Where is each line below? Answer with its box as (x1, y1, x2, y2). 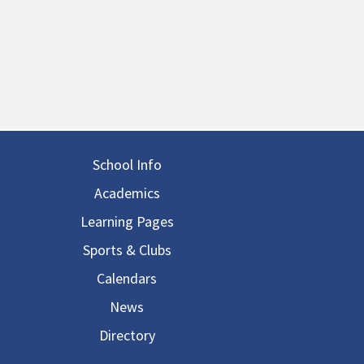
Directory (98, 326, 155, 344)
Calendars (97, 269, 157, 288)
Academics (93, 184, 160, 202)
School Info (92, 155, 162, 174)
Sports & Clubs (82, 240, 171, 259)
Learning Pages (80, 212, 174, 231)
